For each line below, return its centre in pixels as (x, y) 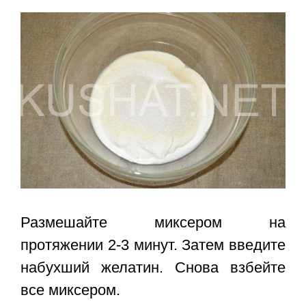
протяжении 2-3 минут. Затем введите (153, 245)
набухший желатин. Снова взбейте (153, 268)
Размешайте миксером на (153, 223)
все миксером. (70, 290)
